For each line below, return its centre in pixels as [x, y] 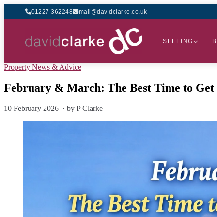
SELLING [178, 41]
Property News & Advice [43, 67]
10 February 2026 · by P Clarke [53, 108]
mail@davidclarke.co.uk [113, 12]
